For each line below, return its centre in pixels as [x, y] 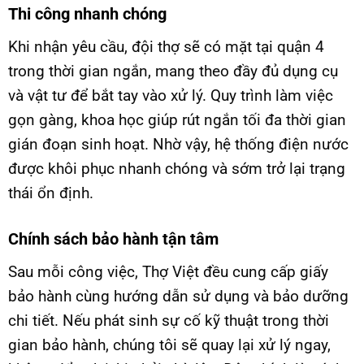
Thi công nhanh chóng [87, 14]
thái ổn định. [51, 193]
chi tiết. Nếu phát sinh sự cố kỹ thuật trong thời [169, 320]
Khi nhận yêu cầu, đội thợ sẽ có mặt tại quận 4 [166, 47]
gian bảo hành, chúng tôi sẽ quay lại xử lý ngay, [169, 344]
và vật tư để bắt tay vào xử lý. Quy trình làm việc [171, 96]
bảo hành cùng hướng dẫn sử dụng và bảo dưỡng [178, 296]
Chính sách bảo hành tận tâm [113, 238]
